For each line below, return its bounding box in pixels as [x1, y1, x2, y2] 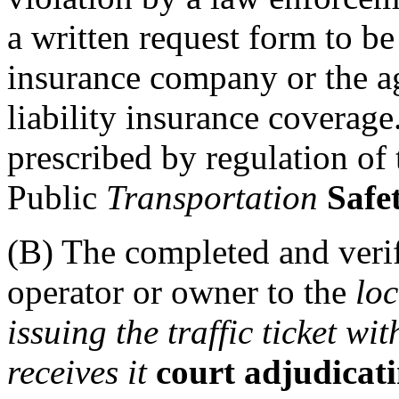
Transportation [106, 177, 318, 216]
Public [7, 177, 106, 216]
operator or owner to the [7, 272, 355, 311]
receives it [7, 352, 147, 391]
